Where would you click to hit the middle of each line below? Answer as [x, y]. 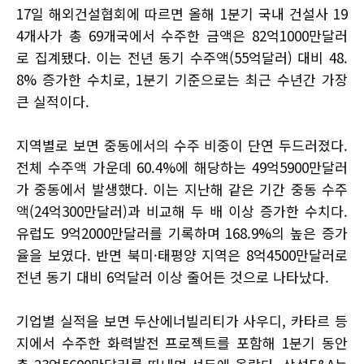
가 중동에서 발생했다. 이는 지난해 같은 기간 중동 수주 [182, 188]
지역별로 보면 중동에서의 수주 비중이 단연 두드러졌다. [182, 145]
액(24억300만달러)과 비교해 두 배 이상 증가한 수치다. [182, 210]
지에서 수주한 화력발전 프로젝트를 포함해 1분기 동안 [182, 342]
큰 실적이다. [53, 101]
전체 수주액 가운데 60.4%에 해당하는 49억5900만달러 [182, 167]
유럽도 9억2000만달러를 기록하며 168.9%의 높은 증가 [182, 232]
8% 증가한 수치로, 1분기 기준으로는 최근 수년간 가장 [182, 79]
